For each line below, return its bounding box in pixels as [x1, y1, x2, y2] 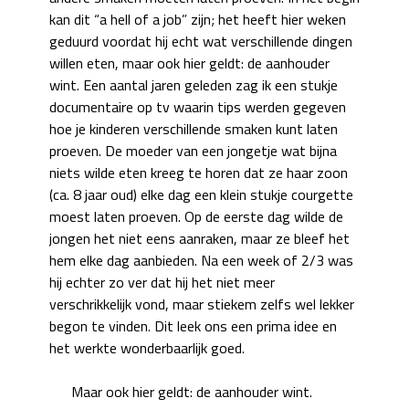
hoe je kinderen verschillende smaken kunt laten [49, 117, 338, 140]
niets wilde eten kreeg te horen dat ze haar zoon [49, 161, 348, 184]
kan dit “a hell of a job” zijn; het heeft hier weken [49, 7, 346, 30]
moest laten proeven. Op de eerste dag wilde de [49, 204, 343, 227]
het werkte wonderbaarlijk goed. [49, 336, 245, 359]
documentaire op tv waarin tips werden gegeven [49, 95, 346, 118]
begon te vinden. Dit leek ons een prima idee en [49, 314, 337, 337]
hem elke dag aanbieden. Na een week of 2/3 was [49, 248, 353, 271]
